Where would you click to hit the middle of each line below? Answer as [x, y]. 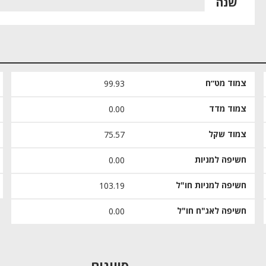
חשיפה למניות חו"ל [211, 186]
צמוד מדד [228, 109]
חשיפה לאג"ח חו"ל [212, 211]
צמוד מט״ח [226, 83]
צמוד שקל [228, 134]
